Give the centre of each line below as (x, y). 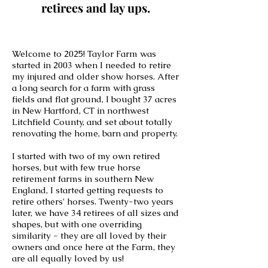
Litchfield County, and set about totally (92, 122)
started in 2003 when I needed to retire (92, 65)
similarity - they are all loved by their (89, 235)
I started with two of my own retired (86, 156)
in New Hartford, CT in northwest (80, 110)
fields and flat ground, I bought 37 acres (94, 99)
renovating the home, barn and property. (95, 133)
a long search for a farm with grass (83, 88)
